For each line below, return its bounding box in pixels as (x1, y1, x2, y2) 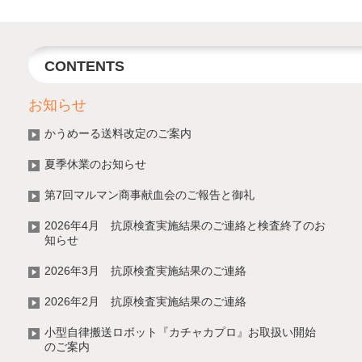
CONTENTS (44, 57, 124, 74)
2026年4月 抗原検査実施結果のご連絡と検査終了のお (44, 218, 326, 232)
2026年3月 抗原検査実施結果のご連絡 (44, 263, 246, 277)
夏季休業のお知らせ (44, 157, 146, 170)
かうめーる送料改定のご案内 (44, 126, 192, 140)
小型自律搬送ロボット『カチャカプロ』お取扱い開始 (44, 325, 316, 339)
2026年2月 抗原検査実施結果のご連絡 (44, 294, 246, 308)
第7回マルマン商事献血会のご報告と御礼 (44, 187, 255, 201)
